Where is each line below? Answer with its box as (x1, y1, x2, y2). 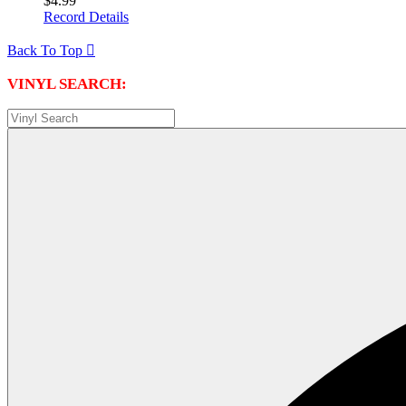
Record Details (43, 9, 129, 25)
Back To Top (7, 43, 86, 59)
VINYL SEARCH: (7, 75, 127, 93)
